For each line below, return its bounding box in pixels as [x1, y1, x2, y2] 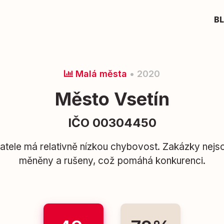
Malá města [73, 68, 127, 79]
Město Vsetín [54, 88, 169, 110]
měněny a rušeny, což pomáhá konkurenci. [18, 155, 205, 166]
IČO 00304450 [67, 115, 156, 130]
